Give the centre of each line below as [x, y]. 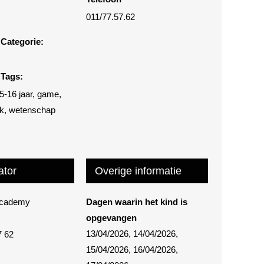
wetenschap [32, 110]
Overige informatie [138, 171]
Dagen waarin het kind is [137, 202]
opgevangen [111, 218]
